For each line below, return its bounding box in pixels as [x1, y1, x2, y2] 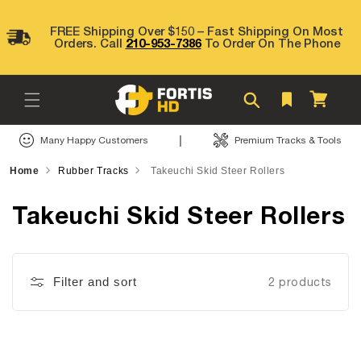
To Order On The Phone [201, 35, 340, 50]
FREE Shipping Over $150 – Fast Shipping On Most [50, 23, 343, 38]
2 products [268, 275, 332, 288]
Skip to [23, 3, 65, 18]
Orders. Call [53, 35, 126, 50]
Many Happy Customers [40, 134, 149, 146]
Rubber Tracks [58, 165, 129, 176]
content [23, 18, 68, 32]
